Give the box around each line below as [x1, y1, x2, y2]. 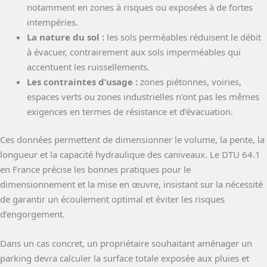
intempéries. [27, 15, 78, 28]
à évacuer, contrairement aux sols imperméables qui [27, 45, 241, 58]
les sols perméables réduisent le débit [104, 30, 261, 43]
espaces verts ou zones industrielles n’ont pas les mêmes [27, 90, 259, 103]
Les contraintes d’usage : [27, 75, 138, 88]
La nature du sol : [27, 30, 104, 43]
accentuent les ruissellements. [27, 60, 150, 73]
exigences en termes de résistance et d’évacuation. [27, 105, 233, 117]
